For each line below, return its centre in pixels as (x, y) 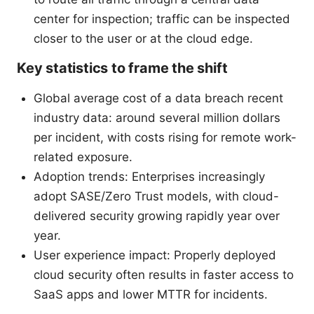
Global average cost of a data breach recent (158, 98)
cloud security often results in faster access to (164, 274)
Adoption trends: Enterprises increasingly (149, 176)
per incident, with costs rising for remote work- (165, 137)
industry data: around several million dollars (157, 117)
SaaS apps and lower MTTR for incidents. (151, 294)
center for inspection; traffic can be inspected (162, 19)
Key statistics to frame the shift (122, 68)
